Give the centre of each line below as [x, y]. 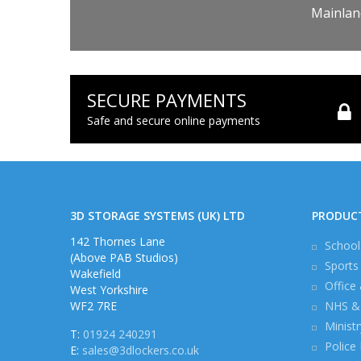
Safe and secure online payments [174, 120]
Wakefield [95, 274]
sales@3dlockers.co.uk [141, 350]
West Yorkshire [109, 290]
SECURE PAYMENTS [167, 100]
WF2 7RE [93, 306]
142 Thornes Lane [118, 241]
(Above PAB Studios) [124, 257]
